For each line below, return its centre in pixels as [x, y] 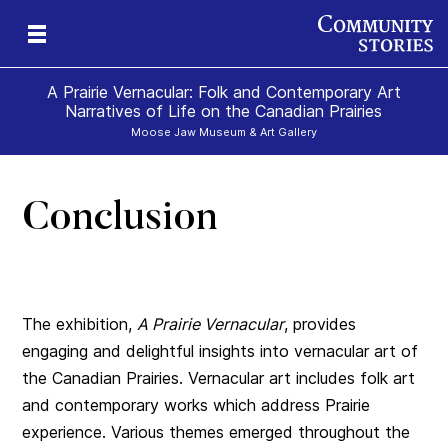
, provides [320, 324]
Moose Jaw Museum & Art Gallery [223, 132]
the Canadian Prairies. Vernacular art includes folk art [219, 378]
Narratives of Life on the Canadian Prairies [224, 111]
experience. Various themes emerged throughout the [216, 432]
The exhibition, [80, 324]
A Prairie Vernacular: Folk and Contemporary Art [223, 92]
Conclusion [120, 220]
